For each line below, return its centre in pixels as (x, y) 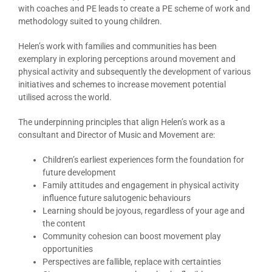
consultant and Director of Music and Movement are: (116, 135)
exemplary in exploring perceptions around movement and (127, 59)
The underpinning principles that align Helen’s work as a (121, 122)
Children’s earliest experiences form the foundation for (143, 160)
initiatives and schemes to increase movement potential (122, 85)
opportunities (67, 249)
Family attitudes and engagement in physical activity (141, 185)
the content (64, 224)
